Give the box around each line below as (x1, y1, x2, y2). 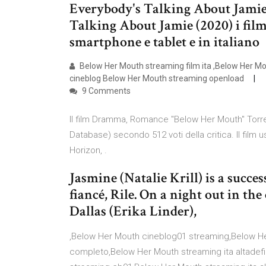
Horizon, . (69, 145, 107, 156)
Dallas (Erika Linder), (69, 202, 199, 220)
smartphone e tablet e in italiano (69, 33, 259, 51)
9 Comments (80, 86, 131, 96)
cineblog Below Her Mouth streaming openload (69, 74, 248, 83)
